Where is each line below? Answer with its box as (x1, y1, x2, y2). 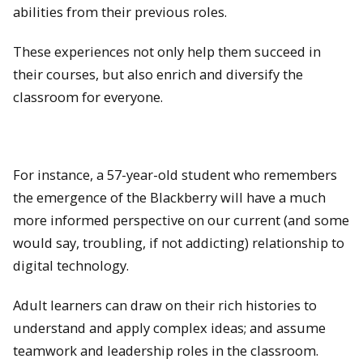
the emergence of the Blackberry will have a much (13, 188, 326, 207)
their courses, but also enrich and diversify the (13, 64, 303, 83)
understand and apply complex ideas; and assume (13, 318, 326, 337)
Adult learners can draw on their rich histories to (13, 295, 317, 314)
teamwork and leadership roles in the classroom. (13, 340, 318, 360)
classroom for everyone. (13, 87, 163, 106)
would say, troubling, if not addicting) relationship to (13, 233, 344, 253)
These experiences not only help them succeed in (13, 41, 321, 61)
